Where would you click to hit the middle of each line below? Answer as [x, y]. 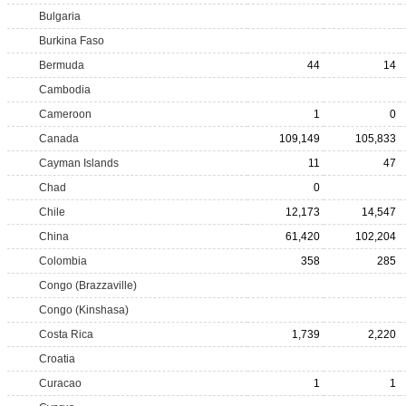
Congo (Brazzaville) [88, 285]
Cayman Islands [79, 163]
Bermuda [62, 65]
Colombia [63, 261]
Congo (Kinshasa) [84, 310]
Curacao [60, 383]
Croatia [57, 359]
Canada [59, 139]
